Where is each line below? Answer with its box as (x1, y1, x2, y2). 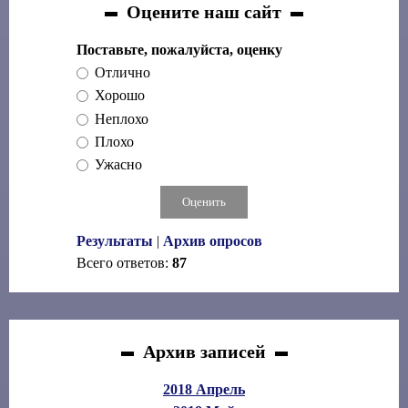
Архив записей (142, 341, 266, 362)
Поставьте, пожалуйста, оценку (76, 42, 282, 58)
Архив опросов (163, 232, 262, 249)
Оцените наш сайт (127, 2, 281, 23)
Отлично (95, 65, 150, 81)
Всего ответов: (76, 254, 172, 270)
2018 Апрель (163, 381, 245, 397)
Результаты (76, 232, 153, 249)
